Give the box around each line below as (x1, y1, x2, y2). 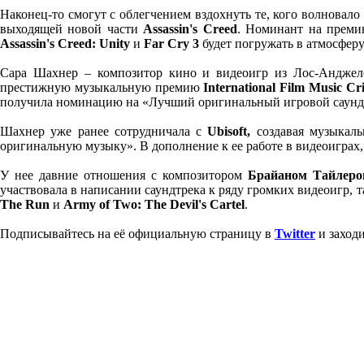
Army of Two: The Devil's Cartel (63, 197, 245, 211)
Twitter (275, 227, 315, 240)
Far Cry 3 (141, 37, 199, 50)
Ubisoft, (201, 124, 251, 138)
